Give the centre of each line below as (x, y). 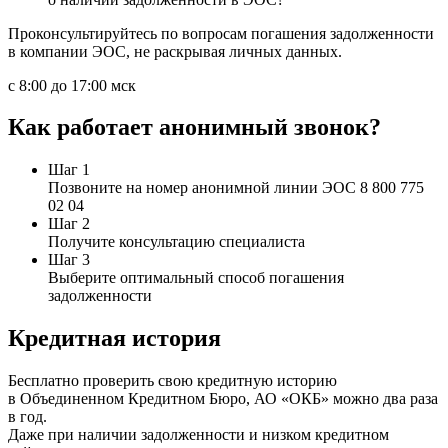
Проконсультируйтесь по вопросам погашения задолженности (221, 33)
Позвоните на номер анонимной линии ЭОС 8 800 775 (236, 188)
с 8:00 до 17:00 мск (72, 85)
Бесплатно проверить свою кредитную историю (172, 381)
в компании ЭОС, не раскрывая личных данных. (175, 51)
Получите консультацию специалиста (176, 242)
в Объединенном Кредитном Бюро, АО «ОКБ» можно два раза (223, 399)
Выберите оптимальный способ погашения (196, 278)
